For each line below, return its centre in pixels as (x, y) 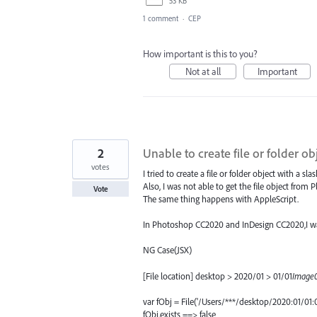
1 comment (161, 18)
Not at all (203, 71)
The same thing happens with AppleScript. (221, 199)
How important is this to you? (200, 54)
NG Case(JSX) (167, 250)
